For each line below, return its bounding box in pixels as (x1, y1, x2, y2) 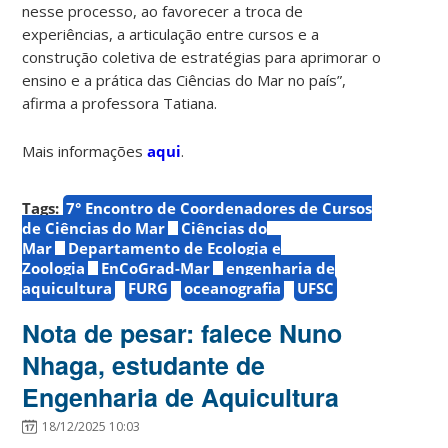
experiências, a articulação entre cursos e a (22, 23, 320, 44)
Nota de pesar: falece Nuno (22, 314, 343, 351)
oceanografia (184, 277, 282, 298)
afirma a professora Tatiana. (22, 92, 218, 113)
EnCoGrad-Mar (101, 257, 211, 278)
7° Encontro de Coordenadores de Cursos (66, 197, 373, 218)
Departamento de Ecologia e (68, 237, 282, 258)
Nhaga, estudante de (22, 346, 266, 383)
